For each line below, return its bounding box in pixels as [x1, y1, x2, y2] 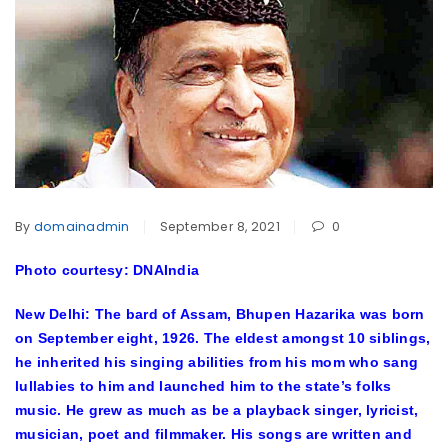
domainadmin [33, 217, 130, 235]
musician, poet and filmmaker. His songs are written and [15, 425, 412, 442]
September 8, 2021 [159, 217, 280, 235]
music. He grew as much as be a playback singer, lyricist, [15, 401, 419, 418]
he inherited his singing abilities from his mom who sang [15, 353, 418, 370]
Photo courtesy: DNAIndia [15, 261, 199, 278]
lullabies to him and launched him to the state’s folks [15, 377, 392, 394]
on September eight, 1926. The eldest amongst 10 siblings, [15, 329, 431, 346]
